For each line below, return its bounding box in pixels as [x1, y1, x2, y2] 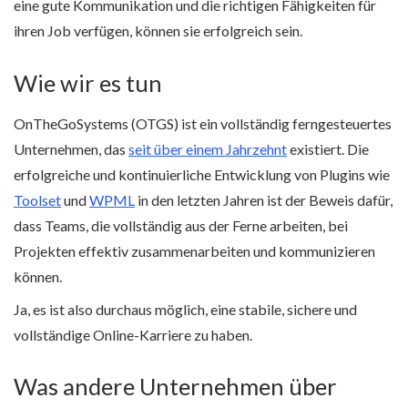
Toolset [14, 190, 61, 209]
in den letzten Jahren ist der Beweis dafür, [135, 190, 393, 209]
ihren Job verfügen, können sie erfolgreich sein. [14, 22, 302, 40]
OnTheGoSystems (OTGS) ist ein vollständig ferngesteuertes [14, 114, 392, 132]
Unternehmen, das [14, 139, 128, 158]
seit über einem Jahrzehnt [128, 139, 287, 158]
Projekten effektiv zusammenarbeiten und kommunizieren [14, 241, 375, 260]
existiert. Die [287, 139, 369, 158]
